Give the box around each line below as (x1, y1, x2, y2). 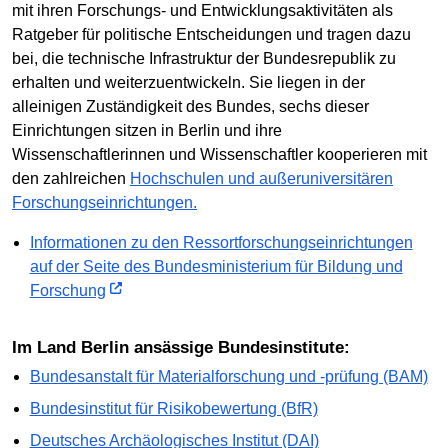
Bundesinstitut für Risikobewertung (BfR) (29, 400, 318, 418)
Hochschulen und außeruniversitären (130, 169, 393, 187)
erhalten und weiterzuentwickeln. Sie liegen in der (12, 73, 365, 91)
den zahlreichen (12, 169, 130, 187)
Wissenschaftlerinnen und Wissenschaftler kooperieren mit (12, 145, 427, 163)
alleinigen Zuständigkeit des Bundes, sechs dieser (12, 97, 369, 115)
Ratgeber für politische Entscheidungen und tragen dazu (12, 25, 411, 43)
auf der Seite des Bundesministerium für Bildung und (29, 257, 403, 275)
